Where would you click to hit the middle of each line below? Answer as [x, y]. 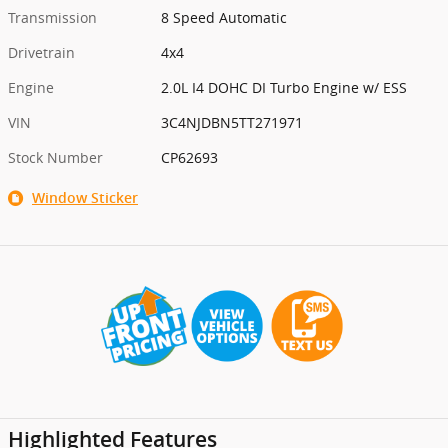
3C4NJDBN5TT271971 [232, 122]
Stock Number [55, 157]
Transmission [52, 17]
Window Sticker [85, 197]
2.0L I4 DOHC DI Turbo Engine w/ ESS [284, 87]
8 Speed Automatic [224, 17]
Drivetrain [41, 52]
